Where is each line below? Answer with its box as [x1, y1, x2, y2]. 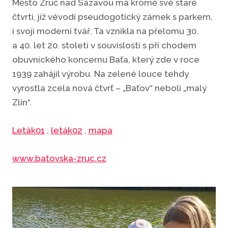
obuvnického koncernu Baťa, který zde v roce [12, 54, 199, 65]
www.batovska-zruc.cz [12, 153, 106, 164]
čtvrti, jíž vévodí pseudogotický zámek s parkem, [12, 11, 213, 22]
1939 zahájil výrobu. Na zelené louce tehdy [12, 68, 189, 79]
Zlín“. [12, 97, 32, 107]
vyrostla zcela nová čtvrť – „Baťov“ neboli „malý [12, 82, 207, 93]
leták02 [51, 125, 82, 136]
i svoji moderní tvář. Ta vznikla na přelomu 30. [12, 25, 198, 36]
